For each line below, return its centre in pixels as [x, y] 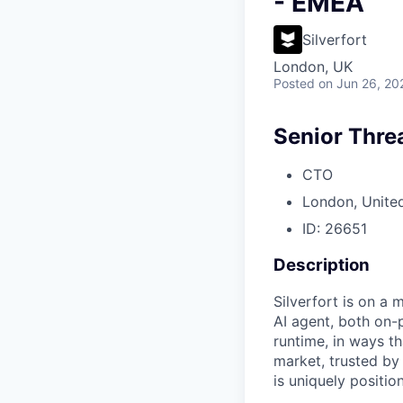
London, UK [313, 67]
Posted [294, 83]
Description [322, 264]
